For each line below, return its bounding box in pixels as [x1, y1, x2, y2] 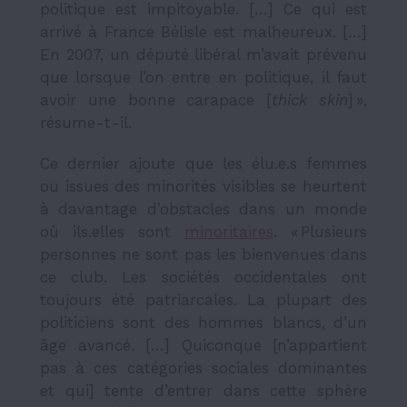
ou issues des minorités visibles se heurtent [40, 176, 367, 195]
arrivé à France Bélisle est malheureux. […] [40, 22, 367, 41]
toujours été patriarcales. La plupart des [40, 290, 367, 309]
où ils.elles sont [40, 222, 184, 241]
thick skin [272, 90, 349, 109]
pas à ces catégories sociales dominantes [40, 358, 367, 377]
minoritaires [184, 222, 273, 241]
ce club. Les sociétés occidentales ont [40, 267, 367, 286]
